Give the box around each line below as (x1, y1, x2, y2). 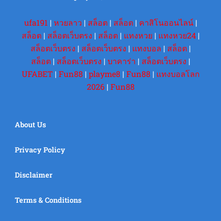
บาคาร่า (107, 56, 136, 67)
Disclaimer (15, 170, 52, 180)
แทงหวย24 (158, 30, 196, 41)
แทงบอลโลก (156, 69, 200, 79)
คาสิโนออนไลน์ (139, 17, 193, 28)
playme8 (88, 69, 120, 79)
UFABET (21, 69, 53, 79)
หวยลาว (53, 17, 82, 28)
